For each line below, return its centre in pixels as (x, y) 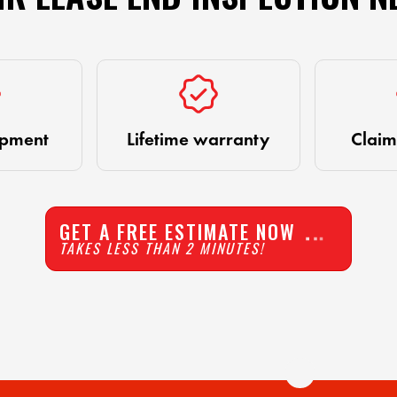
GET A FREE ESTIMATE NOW (178, 232)
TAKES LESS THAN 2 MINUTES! (162, 249)
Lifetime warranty (198, 139)
